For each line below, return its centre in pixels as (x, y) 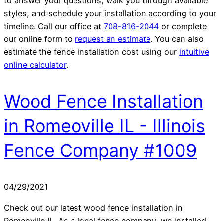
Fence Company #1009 (100, 150)
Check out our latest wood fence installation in (93, 208)
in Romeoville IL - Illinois (105, 126)
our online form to (39, 39)
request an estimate (113, 39)
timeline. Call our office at (54, 26)
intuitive (194, 52)
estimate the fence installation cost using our (92, 52)
